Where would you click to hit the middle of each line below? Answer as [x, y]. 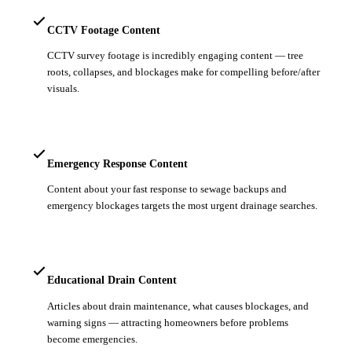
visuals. [63, 89]
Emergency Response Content [117, 163]
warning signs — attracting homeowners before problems [168, 322]
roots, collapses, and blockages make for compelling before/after [183, 72]
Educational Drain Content [112, 280]
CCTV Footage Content [104, 29]
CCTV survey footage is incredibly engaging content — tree [175, 56]
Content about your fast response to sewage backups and [167, 189]
